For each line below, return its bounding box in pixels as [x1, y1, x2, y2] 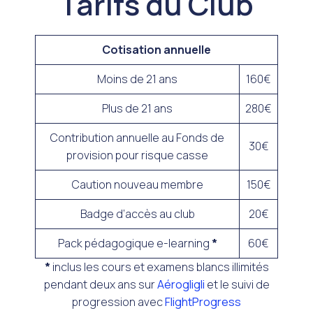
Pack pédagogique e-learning [57, 235, 212, 251]
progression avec [72, 294, 165, 310]
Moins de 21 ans [97, 71, 177, 87]
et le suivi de [206, 277, 270, 292]
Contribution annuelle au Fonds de [50, 130, 224, 145]
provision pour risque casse [66, 147, 208, 163]
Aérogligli [156, 277, 207, 292]
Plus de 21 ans [102, 101, 173, 116]
